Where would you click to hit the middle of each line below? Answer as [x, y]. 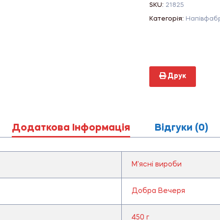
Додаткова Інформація [71, 128]
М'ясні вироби [156, 164]
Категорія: [167, 19]
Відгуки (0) [181, 128]
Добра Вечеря [158, 191]
